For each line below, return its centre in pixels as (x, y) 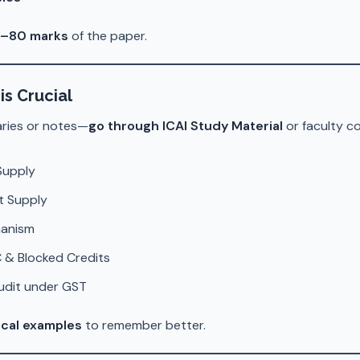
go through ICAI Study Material (186, 126)
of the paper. (108, 36)
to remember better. (144, 325)
